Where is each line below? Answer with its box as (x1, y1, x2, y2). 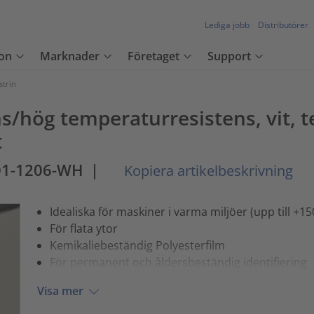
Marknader (40, 48, 100, 64)
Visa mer (36, 283, 83, 299)
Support (207, 48, 251, 64)
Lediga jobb (205, 19, 250, 32)
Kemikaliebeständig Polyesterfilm (49, 237, 225, 253)
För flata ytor (49, 220, 118, 236)
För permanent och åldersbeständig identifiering (49, 254, 307, 270)
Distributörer (258, 19, 308, 32)
